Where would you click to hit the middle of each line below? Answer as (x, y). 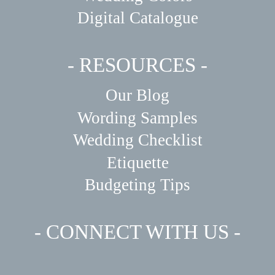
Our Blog (137, 95)
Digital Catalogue (137, 18)
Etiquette (137, 162)
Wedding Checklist (137, 140)
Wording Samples (137, 118)
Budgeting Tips (137, 184)
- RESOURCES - (137, 65)
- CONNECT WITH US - (137, 232)
